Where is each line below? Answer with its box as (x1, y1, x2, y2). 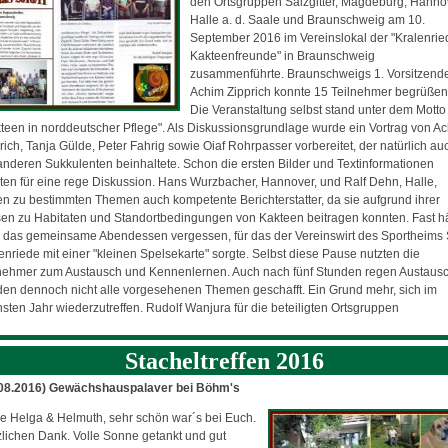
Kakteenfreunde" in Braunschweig (190, 48, 376, 63)
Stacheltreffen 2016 (124, 347, 324, 374)
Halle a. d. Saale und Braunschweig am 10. (190, 12, 426, 27)
